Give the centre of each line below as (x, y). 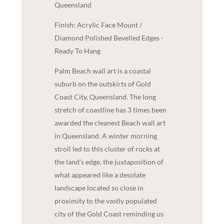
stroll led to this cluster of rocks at (107, 148)
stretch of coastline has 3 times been (110, 109)
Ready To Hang (77, 50)
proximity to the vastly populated (105, 200)
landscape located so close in (99, 187)
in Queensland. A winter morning (105, 135)
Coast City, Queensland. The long (105, 96)
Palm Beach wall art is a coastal (102, 70)
